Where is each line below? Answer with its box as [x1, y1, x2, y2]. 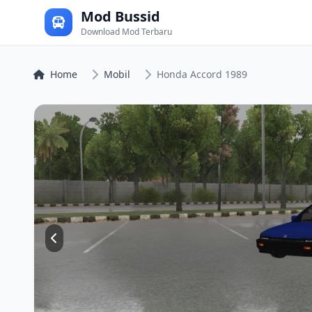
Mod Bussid [81, 7, 160, 26]
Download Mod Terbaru [81, 26, 172, 38]
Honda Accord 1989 [157, 68, 247, 81]
